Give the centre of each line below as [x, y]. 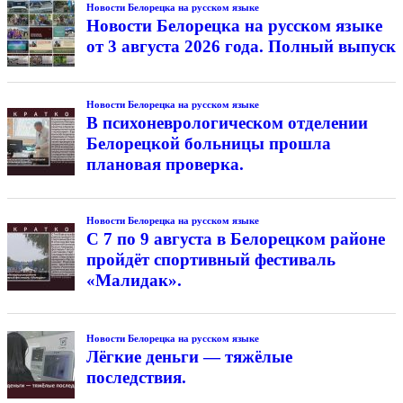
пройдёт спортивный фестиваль [210, 259]
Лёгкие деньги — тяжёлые [189, 356]
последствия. [136, 377]
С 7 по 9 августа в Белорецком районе [235, 238]
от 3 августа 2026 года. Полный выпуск [241, 46]
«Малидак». [134, 280]
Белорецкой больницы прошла [208, 143]
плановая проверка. [165, 164]
